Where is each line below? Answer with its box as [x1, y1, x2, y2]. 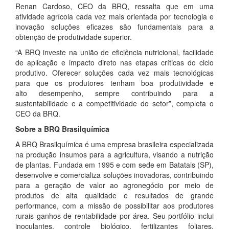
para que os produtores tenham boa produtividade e [15, 77, 214, 88]
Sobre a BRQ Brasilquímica [15, 123, 109, 134]
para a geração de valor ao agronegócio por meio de [15, 179, 214, 190]
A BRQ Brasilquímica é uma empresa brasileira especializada [15, 139, 214, 149]
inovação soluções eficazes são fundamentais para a [15, 21, 214, 32]
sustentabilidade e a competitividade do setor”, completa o [15, 98, 214, 108]
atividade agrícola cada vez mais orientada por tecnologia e [15, 11, 214, 21]
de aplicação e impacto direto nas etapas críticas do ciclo [15, 57, 214, 67]
